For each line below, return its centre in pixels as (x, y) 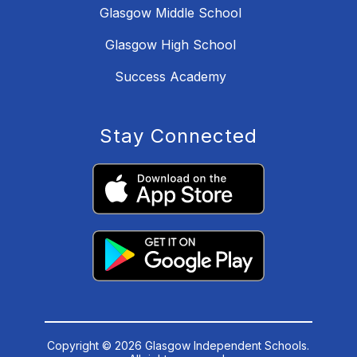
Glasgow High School (171, 44)
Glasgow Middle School (171, 12)
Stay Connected (178, 135)
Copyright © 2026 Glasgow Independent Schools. (178, 345)
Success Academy (171, 76)
